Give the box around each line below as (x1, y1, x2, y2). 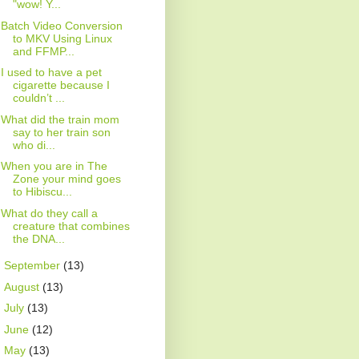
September (3, 259, 63, 272)
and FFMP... (12, 44, 75, 58)
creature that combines (12, 219, 130, 232)
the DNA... (12, 232, 65, 245)
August (3, 280, 42, 293)
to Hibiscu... (12, 185, 72, 199)
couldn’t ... (12, 91, 65, 105)
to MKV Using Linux (12, 31, 112, 45)
